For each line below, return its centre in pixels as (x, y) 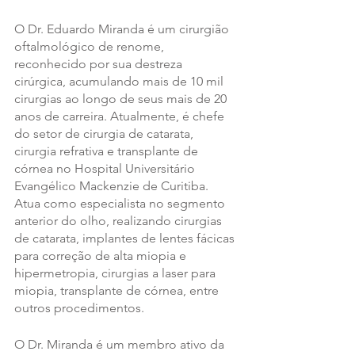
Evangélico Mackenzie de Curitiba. (113, 186)
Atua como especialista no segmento (121, 204)
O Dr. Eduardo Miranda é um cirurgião (123, 29)
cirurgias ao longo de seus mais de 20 (122, 99)
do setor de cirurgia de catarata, (105, 134)
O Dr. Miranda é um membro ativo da (121, 345)
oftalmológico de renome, (91, 47)
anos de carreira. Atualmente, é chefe (121, 116)
